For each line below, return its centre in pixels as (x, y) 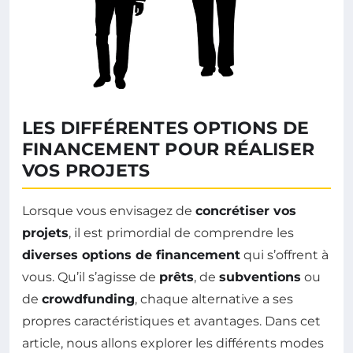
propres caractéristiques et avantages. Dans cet (171, 321)
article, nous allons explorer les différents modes (173, 344)
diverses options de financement (131, 255)
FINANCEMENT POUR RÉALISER (169, 150)
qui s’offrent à (284, 255)
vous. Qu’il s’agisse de (91, 277)
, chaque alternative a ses (214, 299)
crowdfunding (88, 299)
